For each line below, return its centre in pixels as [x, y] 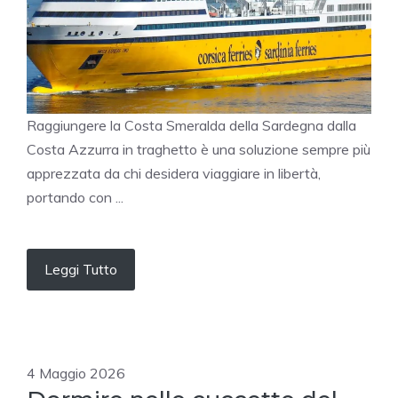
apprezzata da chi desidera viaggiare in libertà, [174, 174]
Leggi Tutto [81, 270]
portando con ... [75, 198]
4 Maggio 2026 [76, 374]
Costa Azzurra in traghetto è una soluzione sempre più [199, 150]
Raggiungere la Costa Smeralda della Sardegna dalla [191, 126]
